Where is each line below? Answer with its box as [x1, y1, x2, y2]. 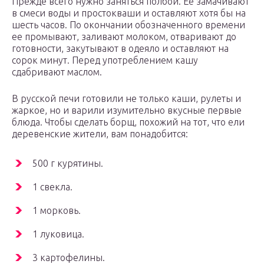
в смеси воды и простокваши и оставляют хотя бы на [12, 8, 246, 19]
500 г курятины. [32, 158, 103, 169]
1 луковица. [32, 229, 84, 240]
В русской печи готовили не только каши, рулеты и [12, 93, 241, 104]
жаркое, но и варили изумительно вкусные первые [12, 105, 242, 116]
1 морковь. [32, 205, 81, 216]
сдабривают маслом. [12, 67, 102, 78]
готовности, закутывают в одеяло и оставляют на [12, 43, 229, 54]
